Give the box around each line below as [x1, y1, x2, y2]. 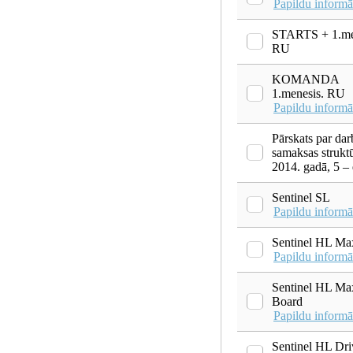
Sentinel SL [272, 190, 330, 204]
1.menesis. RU [272, 86, 345, 100]
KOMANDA [272, 72, 340, 86]
